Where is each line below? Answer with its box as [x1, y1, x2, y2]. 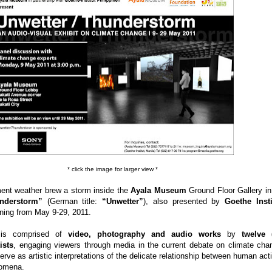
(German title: [42, 197, 103, 206]
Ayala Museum [127, 186, 186, 195]
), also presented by [143, 197, 225, 206]
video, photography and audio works [68, 229, 221, 239]
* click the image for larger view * [67, 166, 158, 172]
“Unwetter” [102, 197, 144, 206]
